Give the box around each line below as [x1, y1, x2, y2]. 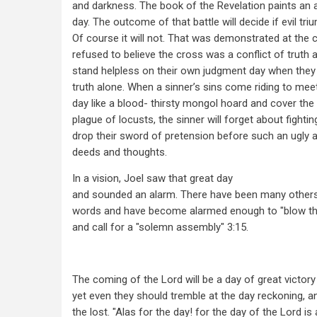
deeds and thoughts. [72, 146, 167, 158]
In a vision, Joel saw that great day [72, 172, 233, 185]
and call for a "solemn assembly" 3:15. [72, 221, 248, 234]
